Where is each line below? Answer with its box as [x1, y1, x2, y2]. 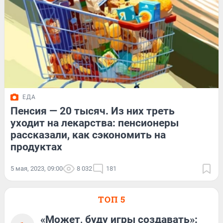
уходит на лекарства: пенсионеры [10, 116, 179, 129]
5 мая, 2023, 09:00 [10, 164, 63, 172]
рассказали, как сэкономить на [10, 128, 166, 141]
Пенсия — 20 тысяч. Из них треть [10, 105, 175, 117]
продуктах [10, 140, 62, 153]
